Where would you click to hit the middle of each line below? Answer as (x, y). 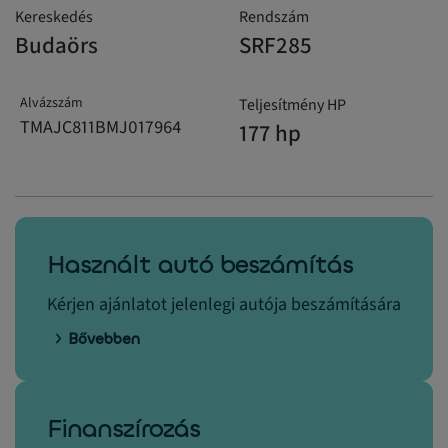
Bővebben (104, 339)
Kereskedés (54, 17)
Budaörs (56, 46)
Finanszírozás (123, 429)
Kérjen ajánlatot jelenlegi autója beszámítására (224, 305)
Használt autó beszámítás (200, 265)
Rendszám (274, 17)
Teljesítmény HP (292, 105)
